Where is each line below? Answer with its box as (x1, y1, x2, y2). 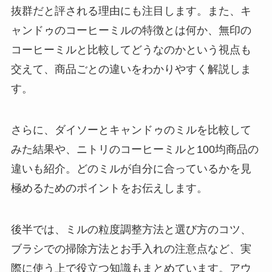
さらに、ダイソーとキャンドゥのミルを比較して (10, 123, 251, 136)
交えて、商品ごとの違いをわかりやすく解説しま (10, 63, 251, 76)
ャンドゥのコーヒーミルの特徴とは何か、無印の (10, 24, 251, 37)
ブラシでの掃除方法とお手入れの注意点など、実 (10, 242, 251, 255)
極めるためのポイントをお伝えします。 (10, 182, 208, 194)
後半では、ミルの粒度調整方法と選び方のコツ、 (10, 223, 251, 236)
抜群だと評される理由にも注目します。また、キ (10, 5, 251, 18)
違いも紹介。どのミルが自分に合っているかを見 (10, 162, 251, 175)
